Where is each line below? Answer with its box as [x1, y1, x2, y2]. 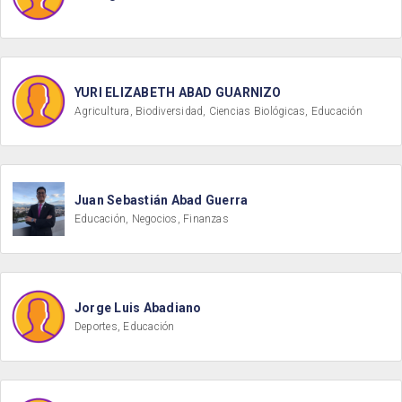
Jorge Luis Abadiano [74, 301, 202, 315]
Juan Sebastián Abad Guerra [74, 193, 249, 207]
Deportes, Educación [74, 320, 175, 333]
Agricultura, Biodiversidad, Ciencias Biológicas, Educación [74, 105, 363, 118]
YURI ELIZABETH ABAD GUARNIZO [74, 85, 282, 100]
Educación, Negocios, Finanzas [74, 213, 229, 225]
